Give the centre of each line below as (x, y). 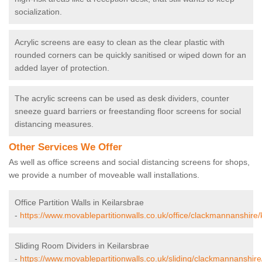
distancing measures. (54, 124)
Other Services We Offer (65, 147)
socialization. (39, 12)
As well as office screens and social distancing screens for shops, (129, 162)
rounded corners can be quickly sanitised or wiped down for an (130, 55)
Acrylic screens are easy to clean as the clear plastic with (120, 42)
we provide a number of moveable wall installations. (105, 175)
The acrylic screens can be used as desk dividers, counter (122, 99)
